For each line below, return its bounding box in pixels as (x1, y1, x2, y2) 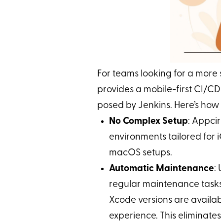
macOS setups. (109, 148, 172, 158)
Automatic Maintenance (109, 164, 214, 174)
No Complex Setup (109, 116, 188, 126)
